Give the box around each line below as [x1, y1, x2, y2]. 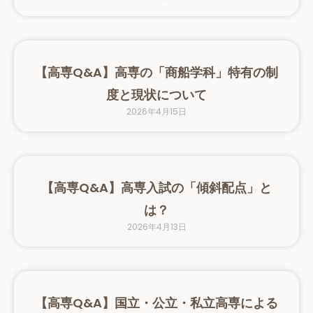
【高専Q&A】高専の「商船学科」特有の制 [35, 63, 278, 81]
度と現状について [106, 85, 207, 103]
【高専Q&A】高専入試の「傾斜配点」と [41, 178, 272, 196]
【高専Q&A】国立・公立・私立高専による [35, 293, 278, 312]
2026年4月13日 [126, 220, 187, 233]
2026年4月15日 [126, 105, 187, 117]
